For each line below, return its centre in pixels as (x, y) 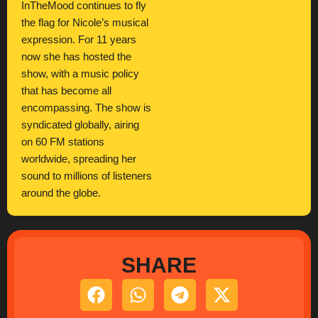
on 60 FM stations (63, 142)
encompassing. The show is (86, 108)
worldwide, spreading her (79, 159)
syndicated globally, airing (80, 125)
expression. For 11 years (79, 40)
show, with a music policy (80, 74)
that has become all (66, 91)
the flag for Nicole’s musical (85, 23)
